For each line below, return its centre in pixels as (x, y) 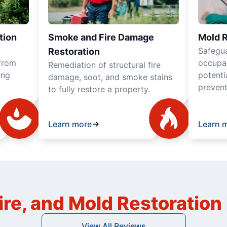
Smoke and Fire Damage (101, 37)
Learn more (70, 124)
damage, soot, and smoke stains (110, 77)
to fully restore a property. (99, 89)
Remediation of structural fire (104, 65)
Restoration (74, 51)
